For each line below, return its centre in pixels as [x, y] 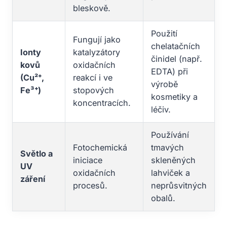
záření [33, 179]
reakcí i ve [93, 77]
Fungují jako [97, 39]
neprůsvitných [179, 185]
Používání [170, 135]
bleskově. [92, 8]
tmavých [167, 147]
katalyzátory [97, 52]
